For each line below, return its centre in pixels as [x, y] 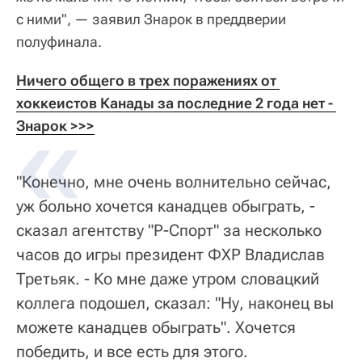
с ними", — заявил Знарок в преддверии [151, 19]
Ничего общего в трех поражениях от [146, 80]
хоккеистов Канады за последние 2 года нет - [175, 103]
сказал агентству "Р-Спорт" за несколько [169, 230]
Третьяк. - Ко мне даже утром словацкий [168, 278]
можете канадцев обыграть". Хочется [156, 327]
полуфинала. [59, 41]
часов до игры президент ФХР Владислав [170, 254]
